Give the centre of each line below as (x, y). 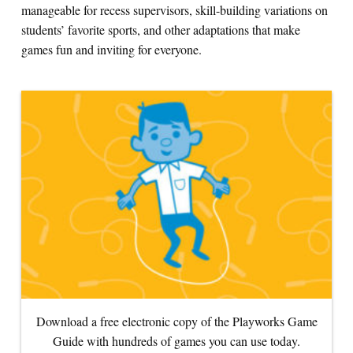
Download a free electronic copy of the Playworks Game (176, 321)
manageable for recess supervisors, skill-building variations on (175, 10)
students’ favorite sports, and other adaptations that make (161, 30)
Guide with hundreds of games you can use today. (176, 341)
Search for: (209, 43)
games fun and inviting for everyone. (111, 50)
